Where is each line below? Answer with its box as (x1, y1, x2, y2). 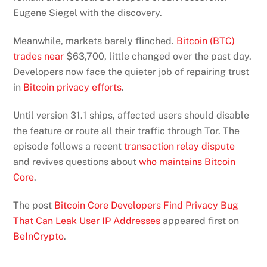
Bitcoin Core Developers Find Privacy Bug (54, 199, 239, 211)
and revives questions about (13, 156, 137, 167)
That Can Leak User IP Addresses (13, 215, 161, 226)
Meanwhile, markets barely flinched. (13, 35, 175, 47)
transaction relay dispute (122, 140, 235, 152)
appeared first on (160, 215, 240, 226)
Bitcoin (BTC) (174, 35, 235, 47)
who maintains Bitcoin (136, 156, 236, 167)
